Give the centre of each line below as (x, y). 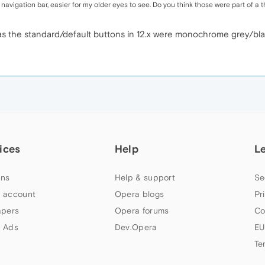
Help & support (145, 177)
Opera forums (142, 211)
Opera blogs (139, 194)
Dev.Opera (136, 227)
